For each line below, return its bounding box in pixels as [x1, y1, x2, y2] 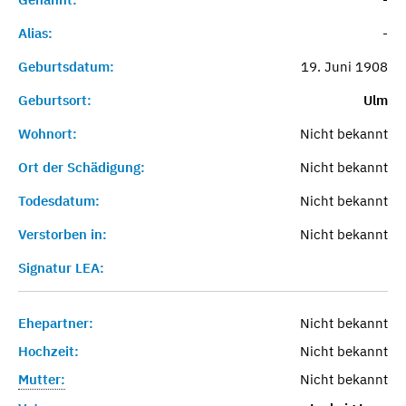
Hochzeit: [18, 342, 79, 360]
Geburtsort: [18, 91, 92, 109]
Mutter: [18, 370, 65, 388]
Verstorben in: [18, 225, 107, 243]
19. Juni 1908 [300, 57, 388, 75]
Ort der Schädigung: [18, 158, 145, 176]
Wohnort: [18, 124, 77, 142]
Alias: [18, 24, 53, 42]
